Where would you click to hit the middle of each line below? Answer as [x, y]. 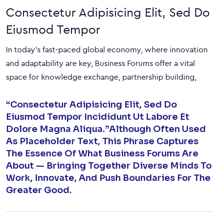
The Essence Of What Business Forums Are [102, 153]
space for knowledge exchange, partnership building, [101, 77]
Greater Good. [39, 190]
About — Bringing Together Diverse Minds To [109, 165]
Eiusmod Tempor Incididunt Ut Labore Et [98, 117]
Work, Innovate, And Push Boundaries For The [108, 178]
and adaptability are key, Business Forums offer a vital [100, 63]
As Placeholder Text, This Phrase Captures [102, 141]
